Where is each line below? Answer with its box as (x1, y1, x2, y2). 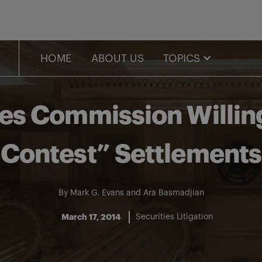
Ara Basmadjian (143, 189, 204, 197)
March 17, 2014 (61, 213, 120, 221)
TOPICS (163, 53, 200, 64)
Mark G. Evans (70, 189, 124, 197)
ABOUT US (91, 53, 144, 64)
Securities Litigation (135, 213, 213, 221)
